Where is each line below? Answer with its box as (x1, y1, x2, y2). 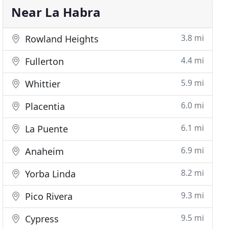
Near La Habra (11, 4, 101, 20)
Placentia (22, 100, 65, 112)
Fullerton (22, 55, 64, 67)
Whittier (22, 78, 61, 90)
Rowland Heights (22, 33, 99, 45)
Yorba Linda (22, 168, 76, 180)
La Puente (22, 123, 68, 135)
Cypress (22, 213, 59, 225)
